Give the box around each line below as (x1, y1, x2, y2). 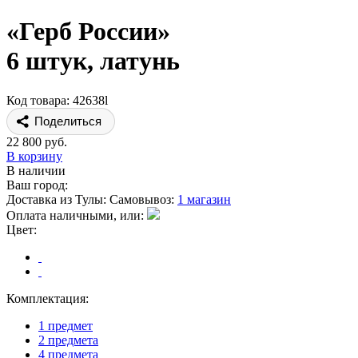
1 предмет (38, 318, 93, 332)
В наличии (6, 163, 66, 177)
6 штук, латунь (6, 46, 180, 76)
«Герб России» (6, 17, 170, 46)
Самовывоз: (109, 192, 177, 206)
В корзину (6, 149, 62, 163)
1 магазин (177, 192, 231, 206)
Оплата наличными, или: (6, 208, 147, 222)
